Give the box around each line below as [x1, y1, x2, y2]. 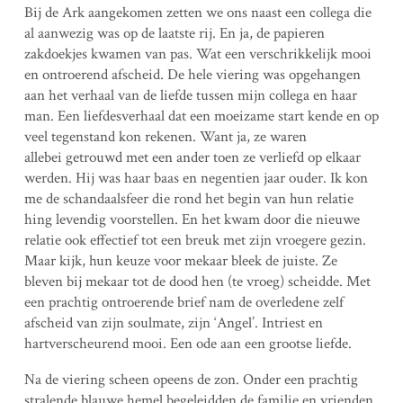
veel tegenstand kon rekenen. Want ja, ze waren [23, 126, 307, 147]
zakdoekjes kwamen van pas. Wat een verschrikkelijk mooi [23, 43, 372, 64]
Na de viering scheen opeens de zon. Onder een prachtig [23, 369, 358, 390]
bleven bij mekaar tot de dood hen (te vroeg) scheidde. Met [23, 271, 371, 291]
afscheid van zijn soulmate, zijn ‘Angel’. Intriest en [23, 312, 323, 333]
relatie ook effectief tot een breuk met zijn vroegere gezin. [23, 229, 366, 250]
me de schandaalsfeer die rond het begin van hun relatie [23, 188, 354, 209]
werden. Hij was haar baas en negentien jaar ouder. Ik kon [23, 167, 368, 188]
